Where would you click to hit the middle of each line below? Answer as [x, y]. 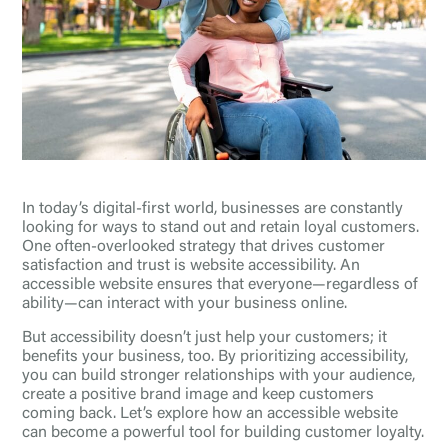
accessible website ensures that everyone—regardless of [220, 284]
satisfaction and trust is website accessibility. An [191, 265]
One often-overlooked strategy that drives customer [203, 246]
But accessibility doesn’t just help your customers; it [204, 337]
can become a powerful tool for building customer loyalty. [223, 432]
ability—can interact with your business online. [184, 303]
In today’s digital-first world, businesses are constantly [212, 208]
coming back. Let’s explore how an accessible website [210, 413]
